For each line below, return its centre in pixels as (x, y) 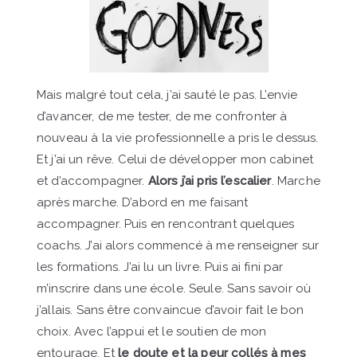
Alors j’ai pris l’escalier (210, 180)
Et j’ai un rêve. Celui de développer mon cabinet (175, 159)
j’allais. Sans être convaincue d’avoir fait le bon (171, 310)
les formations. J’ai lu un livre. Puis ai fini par (160, 267)
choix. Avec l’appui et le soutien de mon (151, 331)
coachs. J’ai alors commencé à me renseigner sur (178, 245)
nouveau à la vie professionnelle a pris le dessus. (178, 137)
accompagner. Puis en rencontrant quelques (166, 224)
